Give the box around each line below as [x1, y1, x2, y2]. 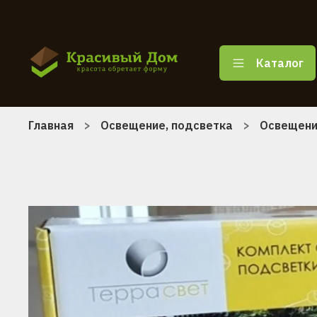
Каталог [256, 55, 304, 70]
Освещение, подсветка [100, 117, 233, 132]
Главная [28, 117, 74, 132]
